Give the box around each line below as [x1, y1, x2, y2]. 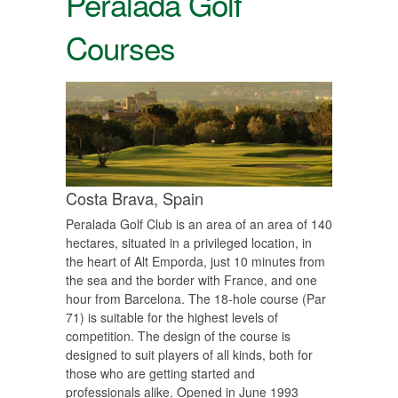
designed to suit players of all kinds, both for [66, 345, 313, 363]
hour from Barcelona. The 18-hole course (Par [66, 289, 326, 307]
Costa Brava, [66, 186, 163, 210]
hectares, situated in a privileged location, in [66, 233, 312, 251]
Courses [66, 24, 175, 69]
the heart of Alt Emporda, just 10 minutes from [66, 251, 325, 270]
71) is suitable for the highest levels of [66, 307, 278, 326]
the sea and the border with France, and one [66, 270, 317, 289]
